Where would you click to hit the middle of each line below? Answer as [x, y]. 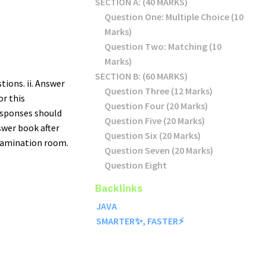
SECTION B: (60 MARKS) [141, 76]
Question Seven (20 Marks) [159, 150]
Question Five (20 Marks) [155, 121]
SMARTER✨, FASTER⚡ [140, 221]
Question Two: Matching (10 [163, 46]
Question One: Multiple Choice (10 [174, 17]
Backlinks [119, 188]
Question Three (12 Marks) [159, 91]
